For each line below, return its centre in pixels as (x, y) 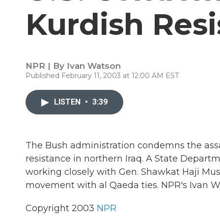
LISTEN (68, 102)
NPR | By (46, 66)
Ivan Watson (94, 66)
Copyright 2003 (61, 208)
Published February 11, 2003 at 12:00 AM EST (102, 76)
